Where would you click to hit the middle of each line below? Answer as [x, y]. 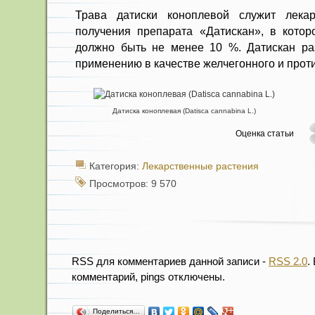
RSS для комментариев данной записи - [170, 261]
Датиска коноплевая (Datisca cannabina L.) [184, 111]
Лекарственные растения [200, 166]
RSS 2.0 [288, 261]
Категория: [116, 166]
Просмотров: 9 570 [133, 184]
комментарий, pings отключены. [148, 277]
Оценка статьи [265, 134]
